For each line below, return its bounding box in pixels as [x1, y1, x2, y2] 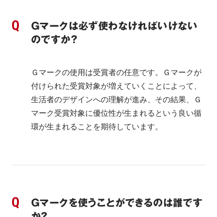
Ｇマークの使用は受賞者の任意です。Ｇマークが [31, 68, 201, 77]
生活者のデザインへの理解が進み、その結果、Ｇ [31, 95, 201, 104]
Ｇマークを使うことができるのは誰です [31, 197, 203, 209]
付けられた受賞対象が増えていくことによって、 [31, 82, 201, 90]
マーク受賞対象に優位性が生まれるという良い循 [31, 109, 201, 117]
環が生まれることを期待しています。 [31, 123, 163, 131]
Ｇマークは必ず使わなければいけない [31, 20, 198, 32]
